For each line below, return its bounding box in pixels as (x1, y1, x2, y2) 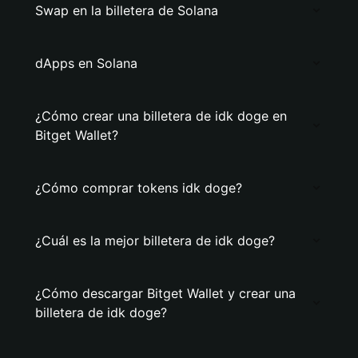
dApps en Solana (35, 55, 137, 71)
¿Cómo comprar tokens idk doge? (35, 180, 242, 196)
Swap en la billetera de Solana (35, 2, 218, 18)
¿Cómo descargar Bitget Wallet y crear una (35, 285, 296, 301)
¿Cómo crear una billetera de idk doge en (35, 108, 287, 124)
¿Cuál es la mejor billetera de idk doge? (35, 233, 275, 249)
